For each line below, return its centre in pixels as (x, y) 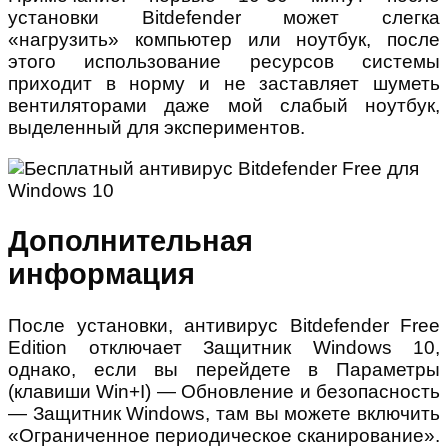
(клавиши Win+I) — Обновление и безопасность (224, 392)
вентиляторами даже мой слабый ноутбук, (224, 105)
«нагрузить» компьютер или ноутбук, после (224, 39)
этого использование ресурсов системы (224, 61)
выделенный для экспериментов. (156, 127)
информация (101, 274)
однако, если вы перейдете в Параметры (224, 370)
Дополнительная (130, 241)
